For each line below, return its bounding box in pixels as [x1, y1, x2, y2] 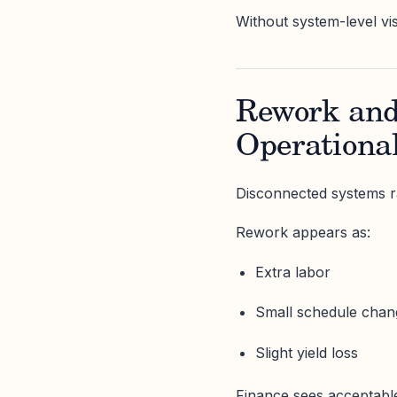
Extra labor [255, 263, 331, 282]
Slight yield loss [255, 343, 359, 362]
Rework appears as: [236, 223, 370, 241]
